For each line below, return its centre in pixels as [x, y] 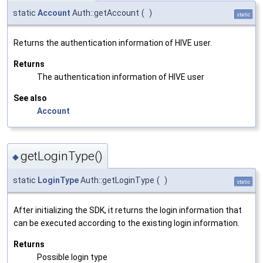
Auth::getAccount [105, 13]
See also [30, 98]
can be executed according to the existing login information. [127, 223]
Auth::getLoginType [117, 181]
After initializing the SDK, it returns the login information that [128, 210]
